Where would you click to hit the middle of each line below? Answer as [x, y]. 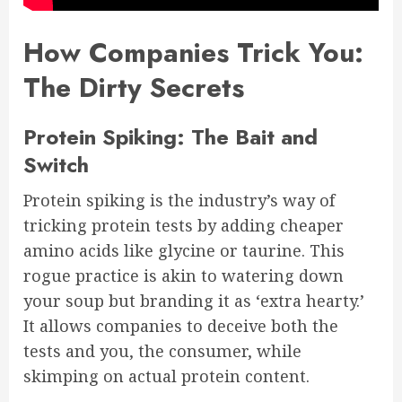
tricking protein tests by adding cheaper [184, 225]
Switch [56, 165]
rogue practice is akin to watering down [184, 275]
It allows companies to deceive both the [181, 326]
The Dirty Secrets [134, 87]
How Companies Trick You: [193, 52]
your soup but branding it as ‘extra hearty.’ [194, 301]
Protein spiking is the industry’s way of [179, 200]
